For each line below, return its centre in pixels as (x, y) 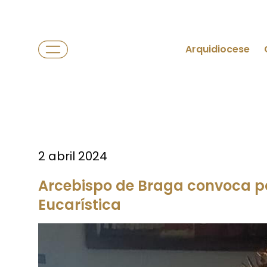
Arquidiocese (218, 49)
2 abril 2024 (73, 156)
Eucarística (80, 205)
